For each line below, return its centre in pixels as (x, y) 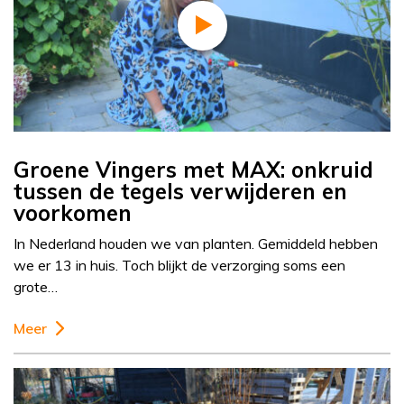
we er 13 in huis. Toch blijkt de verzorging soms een (179, 266)
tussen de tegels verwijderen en (180, 192)
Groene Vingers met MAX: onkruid (193, 170)
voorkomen (73, 213)
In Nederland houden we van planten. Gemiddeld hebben (196, 244)
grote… (36, 287)
